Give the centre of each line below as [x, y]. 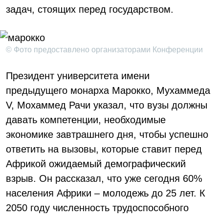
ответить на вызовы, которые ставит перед [104, 149]
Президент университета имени [78, 76]
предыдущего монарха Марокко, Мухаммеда [108, 90]
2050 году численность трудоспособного [97, 208]
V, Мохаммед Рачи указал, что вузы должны [107, 105]
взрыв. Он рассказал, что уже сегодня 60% [104, 178]
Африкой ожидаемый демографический [96, 164]
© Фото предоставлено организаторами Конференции [104, 50]
